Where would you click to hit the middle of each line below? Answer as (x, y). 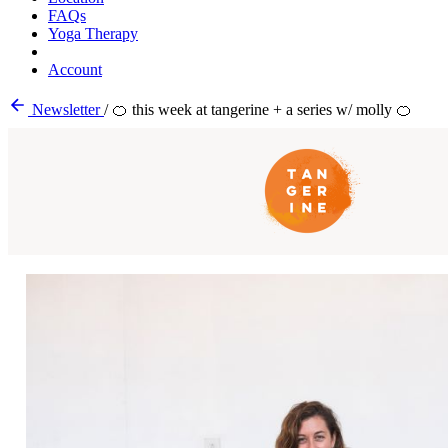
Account (75, 69)
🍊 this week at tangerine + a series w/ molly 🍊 (262, 109)
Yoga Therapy (93, 33)
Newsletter (66, 109)
